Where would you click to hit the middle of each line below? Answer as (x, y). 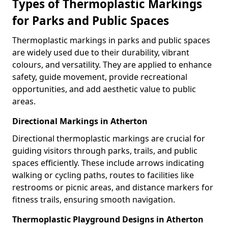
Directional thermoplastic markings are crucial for (109, 138)
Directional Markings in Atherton (80, 121)
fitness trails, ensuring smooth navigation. (94, 199)
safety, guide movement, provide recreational (100, 77)
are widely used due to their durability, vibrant (101, 52)
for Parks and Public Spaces (91, 21)
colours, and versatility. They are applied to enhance (112, 65)
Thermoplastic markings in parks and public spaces (111, 40)
